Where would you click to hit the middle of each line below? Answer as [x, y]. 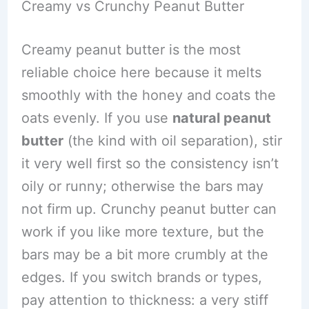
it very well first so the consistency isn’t [150, 163]
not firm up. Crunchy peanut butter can [149, 209]
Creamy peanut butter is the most [131, 49]
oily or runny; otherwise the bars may [142, 186]
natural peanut [221, 118]
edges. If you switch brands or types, [141, 277]
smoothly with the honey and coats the [148, 95]
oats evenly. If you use [97, 118]
